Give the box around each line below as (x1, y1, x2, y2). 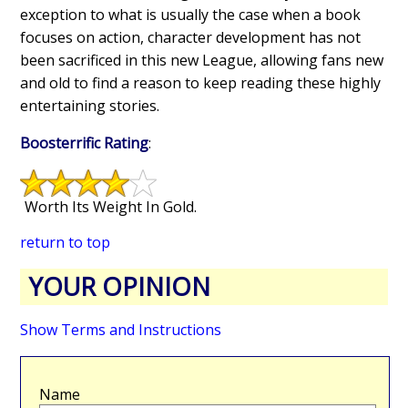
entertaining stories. (20, 95, 160, 116)
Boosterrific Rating (20, 132, 149, 153)
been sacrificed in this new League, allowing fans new (20, 49, 384, 70)
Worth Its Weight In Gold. (25, 196, 198, 217)
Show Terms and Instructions (20, 319, 222, 340)
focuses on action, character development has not (20, 26, 362, 47)
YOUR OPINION (29, 269, 211, 303)
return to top (20, 231, 111, 252)
